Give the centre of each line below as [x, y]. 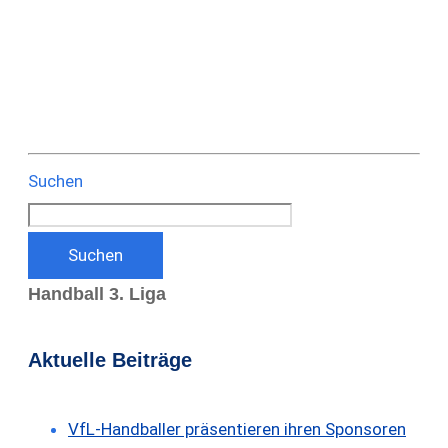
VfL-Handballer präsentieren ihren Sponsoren [237, 428]
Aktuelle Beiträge [110, 360]
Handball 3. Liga [97, 293]
